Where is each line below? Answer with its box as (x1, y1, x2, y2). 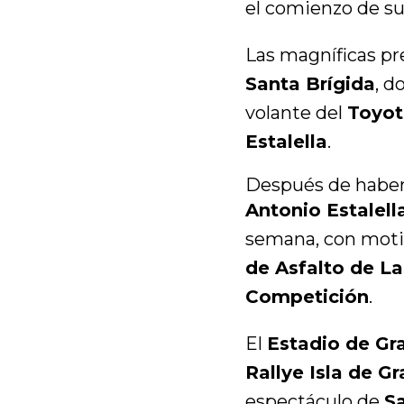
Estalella (245, 130, 327, 152)
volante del (245, 101, 347, 124)
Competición (245, 285, 369, 308)
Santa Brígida (245, 72, 375, 95)
